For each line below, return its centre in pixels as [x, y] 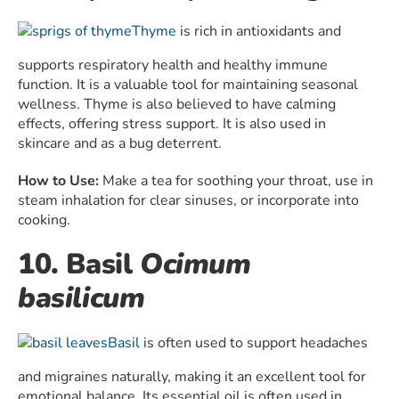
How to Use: [58, 181]
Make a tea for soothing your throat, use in [236, 181]
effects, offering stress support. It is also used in [172, 124]
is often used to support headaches [254, 343]
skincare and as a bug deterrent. [120, 144]
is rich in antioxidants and [259, 32]
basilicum [81, 298]
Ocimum [195, 265]
